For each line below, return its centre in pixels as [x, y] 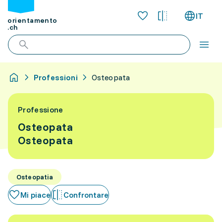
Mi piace [35, 195]
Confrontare [86, 195]
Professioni [56, 77]
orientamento [32, 21]
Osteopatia [35, 177]
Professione [41, 110]
